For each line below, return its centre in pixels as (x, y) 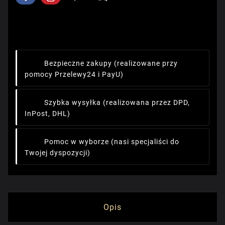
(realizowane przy (146, 63)
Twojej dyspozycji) (58, 152)
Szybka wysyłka (73, 102)
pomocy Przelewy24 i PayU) (74, 74)
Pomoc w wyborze (77, 141)
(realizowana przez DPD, (146, 102)
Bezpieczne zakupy (78, 63)
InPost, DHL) (47, 113)
